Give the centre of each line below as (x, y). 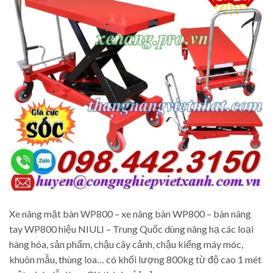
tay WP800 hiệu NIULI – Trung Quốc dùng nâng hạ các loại (131, 229)
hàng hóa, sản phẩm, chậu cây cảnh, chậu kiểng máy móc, (126, 244)
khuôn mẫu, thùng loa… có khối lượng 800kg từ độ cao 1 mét (135, 259)
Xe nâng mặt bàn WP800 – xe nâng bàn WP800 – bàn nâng (130, 213)
